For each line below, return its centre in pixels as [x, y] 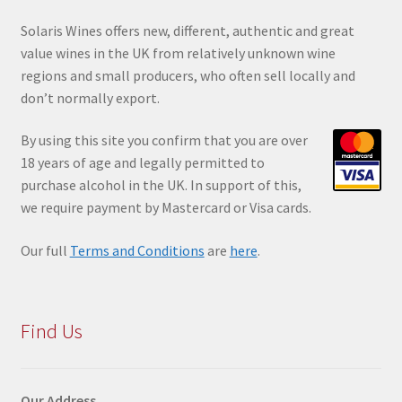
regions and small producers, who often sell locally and [188, 75]
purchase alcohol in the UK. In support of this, [161, 185]
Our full [45, 251]
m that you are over [248, 140]
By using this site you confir [104, 140]
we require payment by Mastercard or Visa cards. [166, 208]
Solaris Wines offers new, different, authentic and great [187, 30]
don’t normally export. [90, 97]
